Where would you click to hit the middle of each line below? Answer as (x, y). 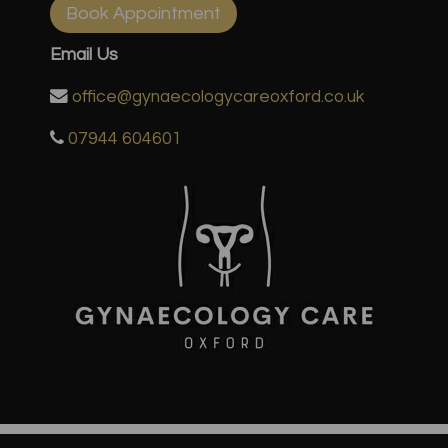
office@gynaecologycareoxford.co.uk (218, 96)
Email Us (84, 54)
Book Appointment (143, 13)
